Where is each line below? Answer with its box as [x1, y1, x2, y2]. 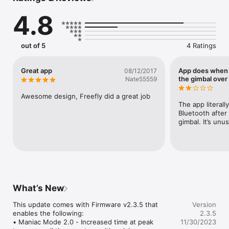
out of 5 [21, 41, 45, 50]
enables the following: [13, 209, 84, 217]
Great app [21, 66, 52, 75]
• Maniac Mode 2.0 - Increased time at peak [13, 217, 153, 226]
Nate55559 [125, 75, 157, 83]
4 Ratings [187, 41, 216, 50]
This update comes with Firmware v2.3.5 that [13, 200, 158, 209]
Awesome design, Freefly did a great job [21, 91, 150, 100]
